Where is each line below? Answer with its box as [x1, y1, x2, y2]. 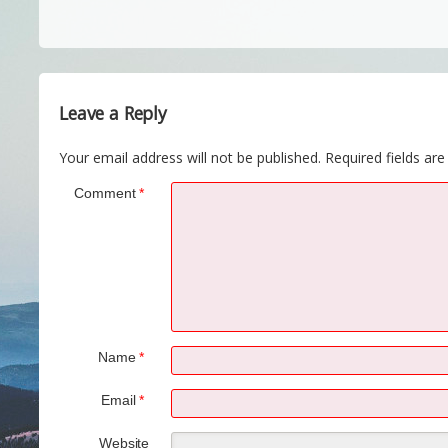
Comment [74, 184, 140, 201]
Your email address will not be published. [59, 147, 322, 167]
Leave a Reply [59, 100, 167, 125]
